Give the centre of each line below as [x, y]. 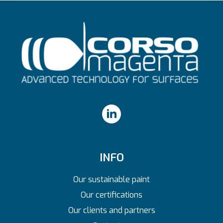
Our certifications [111, 195]
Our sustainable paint [111, 179]
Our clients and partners [111, 210]
